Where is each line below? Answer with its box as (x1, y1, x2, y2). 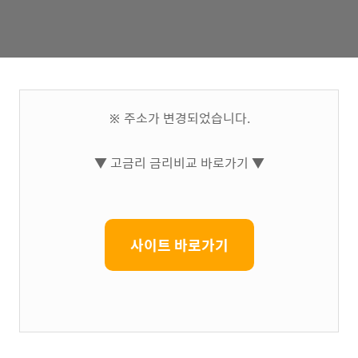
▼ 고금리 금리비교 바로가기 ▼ (93, 153, 265, 173)
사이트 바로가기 (129, 234, 229, 256)
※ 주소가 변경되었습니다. (108, 108, 250, 128)
